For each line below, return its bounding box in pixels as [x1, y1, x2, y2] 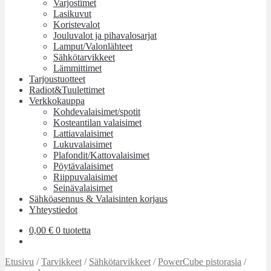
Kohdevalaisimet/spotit [53, 106, 140, 117]
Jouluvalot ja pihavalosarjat [53, 30, 157, 41]
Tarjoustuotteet [29, 74, 85, 84]
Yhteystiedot [29, 204, 77, 215]
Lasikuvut [53, 8, 91, 19]
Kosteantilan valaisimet [53, 117, 142, 128]
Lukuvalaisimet [53, 139, 112, 149]
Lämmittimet [53, 63, 102, 73]
